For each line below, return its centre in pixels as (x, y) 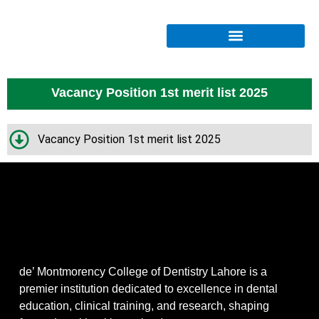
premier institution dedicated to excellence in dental (148, 289)
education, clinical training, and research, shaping (144, 306)
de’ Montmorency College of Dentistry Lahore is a (143, 272)
